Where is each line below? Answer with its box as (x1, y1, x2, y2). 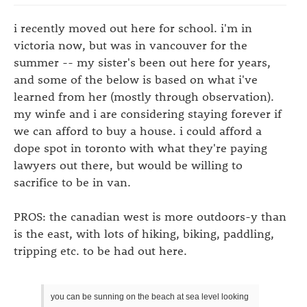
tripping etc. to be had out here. (14, 243, 187, 258)
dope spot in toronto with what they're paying (14, 140, 267, 155)
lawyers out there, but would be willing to (14, 157, 243, 172)
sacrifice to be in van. (14, 174, 131, 189)
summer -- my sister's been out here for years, (14, 54, 271, 69)
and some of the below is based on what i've (14, 71, 258, 86)
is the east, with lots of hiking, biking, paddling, (14, 225, 274, 241)
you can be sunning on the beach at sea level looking (51, 292, 249, 302)
